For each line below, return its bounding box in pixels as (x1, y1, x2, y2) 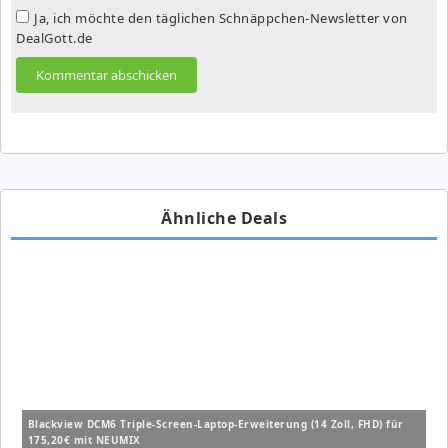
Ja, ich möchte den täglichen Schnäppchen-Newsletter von (34, 8, 408, 27)
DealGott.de (16, 28, 93, 47)
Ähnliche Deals (161, 207, 287, 230)
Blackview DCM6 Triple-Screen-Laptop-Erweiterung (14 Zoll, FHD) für (27, 417, 404, 432)
